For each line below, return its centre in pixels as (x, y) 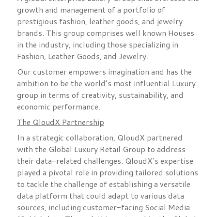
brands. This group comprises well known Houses (106, 33)
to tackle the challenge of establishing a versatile (104, 184)
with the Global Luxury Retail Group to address (101, 149)
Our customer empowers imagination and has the (104, 72)
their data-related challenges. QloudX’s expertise (105, 161)
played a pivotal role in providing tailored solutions (108, 172)
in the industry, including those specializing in (98, 45)
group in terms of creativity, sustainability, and (100, 95)
